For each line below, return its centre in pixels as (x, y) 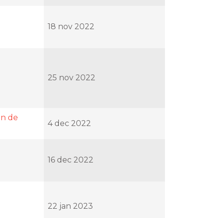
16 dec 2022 (71, 160)
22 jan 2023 (70, 206)
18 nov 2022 (71, 26)
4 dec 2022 (69, 123)
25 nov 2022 (72, 77)
